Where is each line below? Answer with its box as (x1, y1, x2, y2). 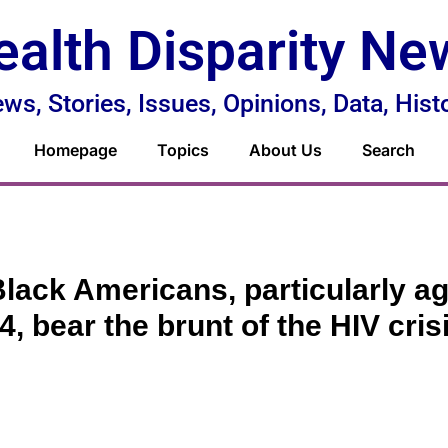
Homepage (33, 140, 117, 160)
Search (361, 140, 415, 160)
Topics (156, 140, 209, 160)
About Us (248, 140, 322, 160)
